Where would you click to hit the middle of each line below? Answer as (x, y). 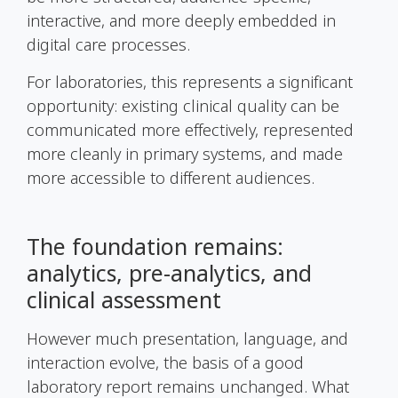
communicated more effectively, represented (190, 129)
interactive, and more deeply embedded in (181, 21)
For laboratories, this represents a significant (190, 81)
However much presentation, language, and (187, 338)
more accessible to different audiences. (171, 177)
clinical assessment (124, 299)
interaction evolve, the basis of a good (165, 362)
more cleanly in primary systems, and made (185, 153)
